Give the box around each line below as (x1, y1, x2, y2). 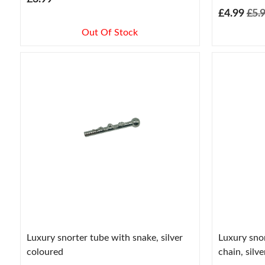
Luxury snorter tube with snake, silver (26, 232, 183, 243)
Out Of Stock (82, 28, 138, 38)
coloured (26, 247, 63, 257)
